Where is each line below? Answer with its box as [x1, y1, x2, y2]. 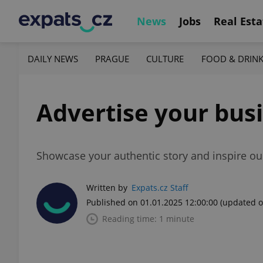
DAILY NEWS [28, 52, 78, 65]
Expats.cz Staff [131, 182, 188, 193]
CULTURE [146, 52, 184, 65]
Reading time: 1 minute [102, 213, 194, 224]
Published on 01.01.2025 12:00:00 [86, 197, 218, 208]
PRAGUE [95, 52, 130, 65]
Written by [86, 182, 127, 193]
